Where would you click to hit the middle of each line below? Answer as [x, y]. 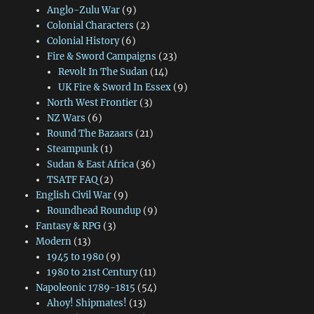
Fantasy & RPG [68, 226]
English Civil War [73, 196]
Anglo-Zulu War [83, 11]
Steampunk [72, 149]
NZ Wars [66, 118]
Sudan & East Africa [90, 165]
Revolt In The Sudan [103, 72]
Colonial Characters [90, 26]
